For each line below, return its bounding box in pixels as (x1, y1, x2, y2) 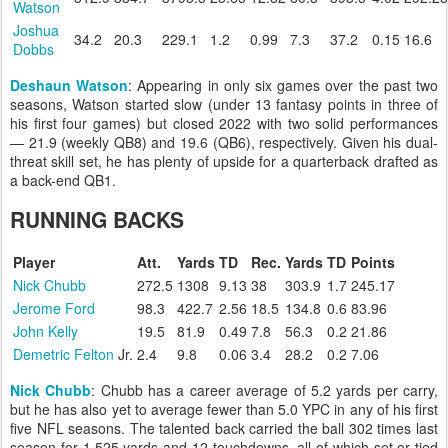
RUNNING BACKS (10, 204, 184, 235)
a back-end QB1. (10, 169, 116, 190)
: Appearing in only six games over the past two (128, 74, 439, 95)
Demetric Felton (13, 344, 114, 364)
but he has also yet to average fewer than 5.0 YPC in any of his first (10, 399, 438, 419)
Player (13, 252, 55, 272)
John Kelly (13, 321, 78, 341)
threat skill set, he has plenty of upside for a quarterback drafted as (10, 150, 438, 171)
